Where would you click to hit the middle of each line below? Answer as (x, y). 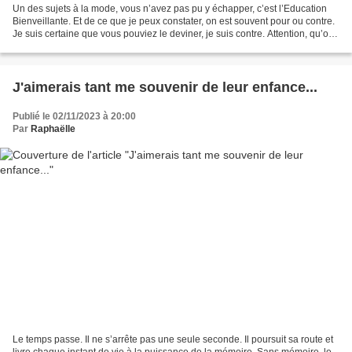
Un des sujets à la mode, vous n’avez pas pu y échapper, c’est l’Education (170, 9)
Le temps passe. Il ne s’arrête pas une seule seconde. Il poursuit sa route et (173, 339)
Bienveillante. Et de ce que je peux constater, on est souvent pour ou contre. (174, 22)
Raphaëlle (53, 129)
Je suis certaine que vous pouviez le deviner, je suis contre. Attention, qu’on (173, 34)
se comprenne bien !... (60, 47)
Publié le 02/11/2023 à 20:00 (74, 117)
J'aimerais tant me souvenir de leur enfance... (165, 88)
